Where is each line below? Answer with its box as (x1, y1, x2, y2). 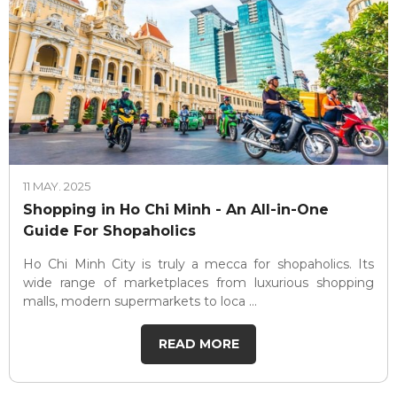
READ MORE (158, 336, 239, 353)
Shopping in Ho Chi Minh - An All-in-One (23, 201, 329, 219)
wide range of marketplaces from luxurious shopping (23, 275, 374, 292)
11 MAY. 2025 (23, 179, 90, 194)
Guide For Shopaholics (23, 222, 196, 240)
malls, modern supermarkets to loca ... (23, 293, 257, 310)
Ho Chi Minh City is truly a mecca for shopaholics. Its (23, 256, 374, 273)
